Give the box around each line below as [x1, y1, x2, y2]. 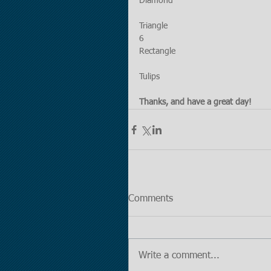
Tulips [139, 73, 160, 81]
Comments [128, 194, 173, 204]
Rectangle [139, 47, 175, 56]
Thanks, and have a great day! [139, 98, 252, 106]
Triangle [139, 22, 168, 30]
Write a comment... [139, 251, 220, 261]
